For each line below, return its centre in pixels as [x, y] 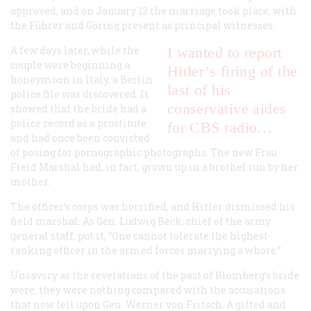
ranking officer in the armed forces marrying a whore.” [146, 250]
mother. [30, 181]
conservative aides [227, 108]
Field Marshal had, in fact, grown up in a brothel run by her [154, 167]
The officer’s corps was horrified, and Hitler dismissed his [153, 206]
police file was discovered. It [79, 94]
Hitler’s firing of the [232, 71]
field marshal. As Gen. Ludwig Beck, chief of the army [141, 221]
